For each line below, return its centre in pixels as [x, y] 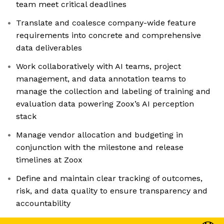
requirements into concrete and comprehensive [108, 35]
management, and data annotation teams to [101, 79]
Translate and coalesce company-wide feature [106, 23]
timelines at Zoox [49, 160]
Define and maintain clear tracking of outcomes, [109, 178]
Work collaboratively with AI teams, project [98, 66]
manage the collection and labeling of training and [113, 91]
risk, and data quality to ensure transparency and [112, 191]
